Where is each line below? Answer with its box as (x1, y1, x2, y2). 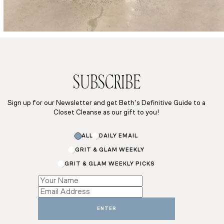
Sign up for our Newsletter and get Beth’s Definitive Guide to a (7, 99, 206, 107)
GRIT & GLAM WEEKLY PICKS (64, 161, 155, 167)
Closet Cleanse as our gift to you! (53, 108, 160, 116)
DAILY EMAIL (98, 133, 138, 139)
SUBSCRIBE (72, 76, 140, 92)
